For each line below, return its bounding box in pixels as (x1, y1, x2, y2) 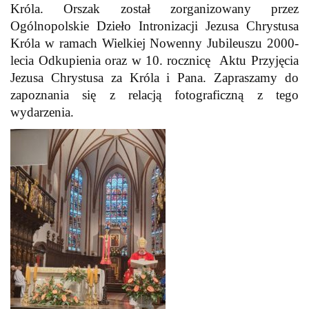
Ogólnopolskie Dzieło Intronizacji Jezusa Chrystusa (10, 18, 299, 33)
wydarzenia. (10, 104, 74, 119)
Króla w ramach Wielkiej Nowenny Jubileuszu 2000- (10, 35, 299, 50)
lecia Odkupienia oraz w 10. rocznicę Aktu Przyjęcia (10, 52, 299, 68)
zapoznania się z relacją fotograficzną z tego (10, 87, 299, 102)
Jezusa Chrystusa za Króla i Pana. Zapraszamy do (10, 70, 299, 85)
